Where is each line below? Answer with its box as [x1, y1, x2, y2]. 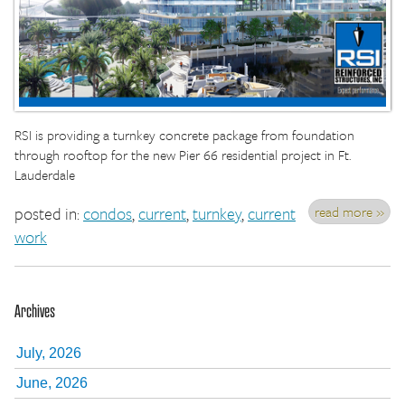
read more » [315, 201, 384, 221]
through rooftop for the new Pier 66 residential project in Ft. [14, 144, 351, 165]
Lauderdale [14, 164, 75, 184]
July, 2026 [16, 345, 81, 361]
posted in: [14, 201, 83, 225]
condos [83, 201, 132, 225]
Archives [14, 299, 55, 322]
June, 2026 [16, 375, 88, 391]
